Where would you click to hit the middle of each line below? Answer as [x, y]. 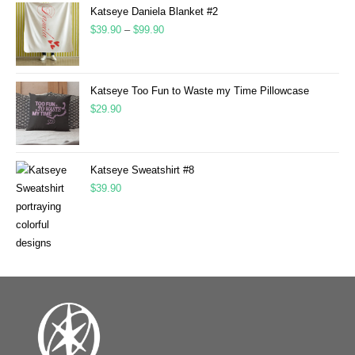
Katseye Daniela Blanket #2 [154, 11]
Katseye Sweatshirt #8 [142, 170]
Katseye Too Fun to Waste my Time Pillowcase [200, 91]
